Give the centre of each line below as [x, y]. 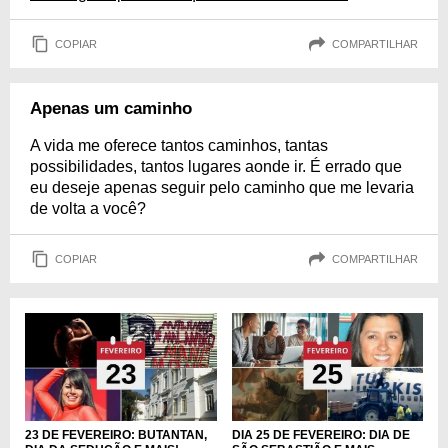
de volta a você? [88, 208]
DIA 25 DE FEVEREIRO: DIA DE [320, 434]
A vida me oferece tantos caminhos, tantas [179, 145]
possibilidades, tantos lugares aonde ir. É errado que [216, 166]
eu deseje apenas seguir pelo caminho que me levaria [222, 187]
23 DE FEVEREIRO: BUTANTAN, [116, 434]
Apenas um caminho [111, 108]
